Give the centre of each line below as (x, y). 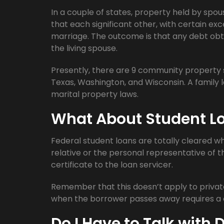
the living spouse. (84, 48)
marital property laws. (95, 94)
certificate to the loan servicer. (112, 165)
